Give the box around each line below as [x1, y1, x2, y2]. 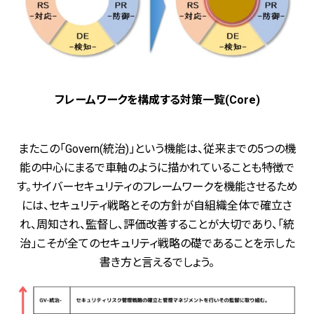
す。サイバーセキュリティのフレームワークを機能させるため [16, 179, 298, 193]
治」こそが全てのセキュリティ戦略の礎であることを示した [19, 236, 295, 250]
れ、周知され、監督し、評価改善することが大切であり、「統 [20, 217, 294, 231]
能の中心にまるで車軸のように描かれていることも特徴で [20, 161, 294, 175]
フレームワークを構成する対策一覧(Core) [54, 93, 260, 107]
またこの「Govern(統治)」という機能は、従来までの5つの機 [18, 142, 296, 156]
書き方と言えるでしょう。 [100, 255, 214, 269]
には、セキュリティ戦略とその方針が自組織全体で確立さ [22, 198, 292, 212]
